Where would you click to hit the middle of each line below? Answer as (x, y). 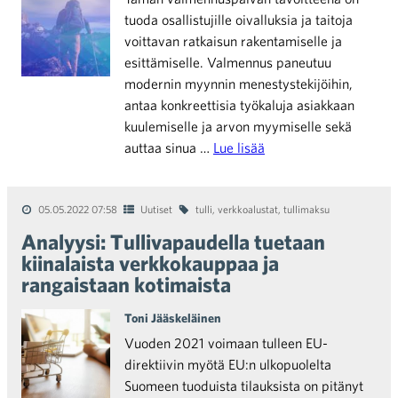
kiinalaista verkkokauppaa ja (150, 263)
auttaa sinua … (169, 147)
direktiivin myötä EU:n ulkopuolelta (228, 364)
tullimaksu (306, 209)
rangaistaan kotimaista (126, 284)
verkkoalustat (248, 209)
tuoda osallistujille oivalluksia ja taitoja (239, 20)
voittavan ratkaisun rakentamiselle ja (233, 41)
